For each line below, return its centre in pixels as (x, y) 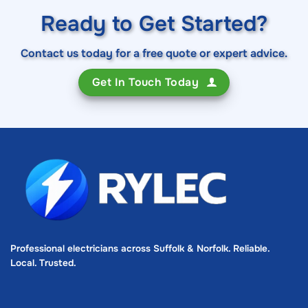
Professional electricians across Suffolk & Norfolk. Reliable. (140, 249)
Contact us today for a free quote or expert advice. (154, 53)
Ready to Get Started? (154, 24)
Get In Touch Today (145, 82)
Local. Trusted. (43, 263)
